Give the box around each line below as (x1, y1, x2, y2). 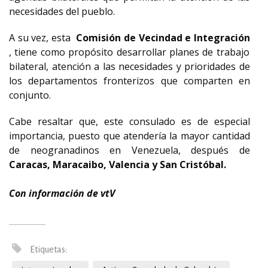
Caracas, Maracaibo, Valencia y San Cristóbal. (9, 158, 226, 171)
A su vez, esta (9, 31, 77, 44)
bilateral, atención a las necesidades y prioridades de (9, 60, 250, 73)
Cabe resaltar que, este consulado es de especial (9, 115, 250, 128)
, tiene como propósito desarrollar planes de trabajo (9, 45, 249, 59)
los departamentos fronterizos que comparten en (9, 74, 250, 87)
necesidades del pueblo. (9, 5, 115, 18)
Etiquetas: (28, 245, 67, 254)
